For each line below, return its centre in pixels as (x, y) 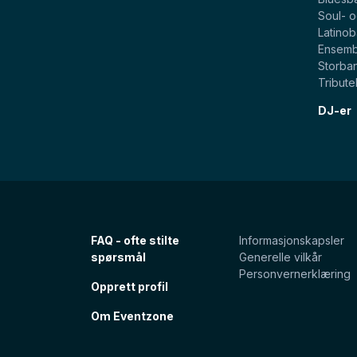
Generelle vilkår (280, 257)
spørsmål (118, 257)
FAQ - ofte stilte (135, 241)
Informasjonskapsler (292, 241)
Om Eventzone (132, 316)
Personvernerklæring (295, 274)
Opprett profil (129, 287)
